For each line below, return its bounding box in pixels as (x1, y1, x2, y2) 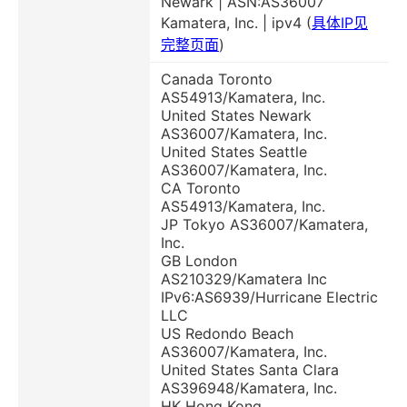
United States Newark (161, 106, 312, 125)
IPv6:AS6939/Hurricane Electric (161, 288, 378, 307)
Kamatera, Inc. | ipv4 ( (161, 14, 312, 33)
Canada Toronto (161, 70, 273, 89)
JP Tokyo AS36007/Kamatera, (161, 215, 368, 234)
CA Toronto (161, 179, 241, 198)
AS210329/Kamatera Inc (161, 270, 327, 289)
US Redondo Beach (161, 324, 293, 343)
